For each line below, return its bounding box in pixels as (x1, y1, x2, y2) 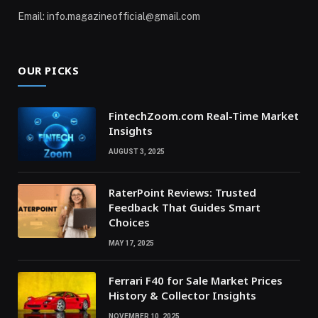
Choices (109, 215, 150, 230)
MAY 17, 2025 (109, 239, 154, 248)
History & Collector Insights (109, 288, 256, 303)
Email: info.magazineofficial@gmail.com (18, 11, 200, 23)
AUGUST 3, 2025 (109, 148, 165, 156)
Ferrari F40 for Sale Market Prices (109, 273, 283, 288)
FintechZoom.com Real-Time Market (109, 109, 299, 124)
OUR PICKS (18, 63, 79, 78)
